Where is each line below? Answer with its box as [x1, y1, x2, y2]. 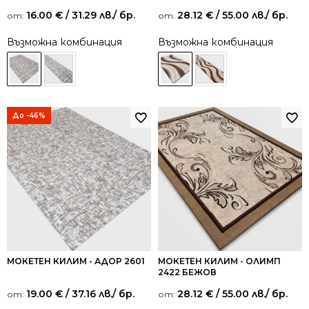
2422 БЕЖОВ [158, 266, 217, 277]
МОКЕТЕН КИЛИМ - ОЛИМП [158, 255, 281, 266]
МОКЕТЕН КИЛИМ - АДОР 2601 [7, 255, 145, 266]
